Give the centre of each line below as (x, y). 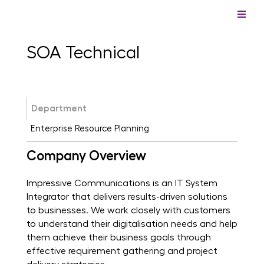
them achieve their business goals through (118, 238)
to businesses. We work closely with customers (128, 211)
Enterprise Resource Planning (90, 129)
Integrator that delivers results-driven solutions (127, 197)
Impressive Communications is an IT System (122, 184)
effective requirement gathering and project (122, 251)
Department (59, 109)
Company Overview (86, 156)
